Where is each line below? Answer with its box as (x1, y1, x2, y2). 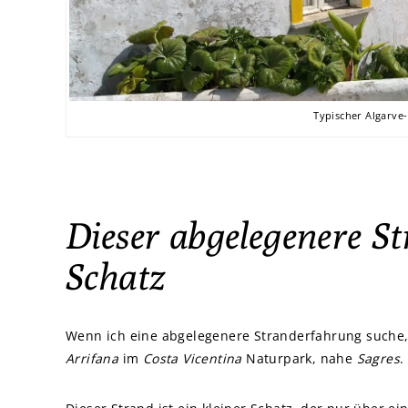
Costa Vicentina (142, 350, 242, 368)
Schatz (66, 254, 166, 299)
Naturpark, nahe (241, 350, 357, 368)
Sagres (356, 350, 401, 368)
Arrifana (66, 350, 119, 368)
